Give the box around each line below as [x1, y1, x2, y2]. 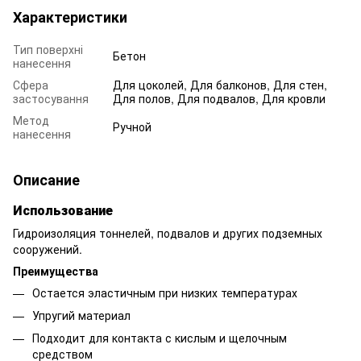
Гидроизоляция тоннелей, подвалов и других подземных [13, 224, 322, 241]
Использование [13, 200, 113, 219]
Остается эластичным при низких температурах [32, 284, 297, 301]
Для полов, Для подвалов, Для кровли [113, 89, 326, 106]
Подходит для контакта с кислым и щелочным [32, 330, 287, 346]
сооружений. [13, 240, 82, 257]
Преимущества [13, 262, 98, 279]
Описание [13, 168, 80, 190]
